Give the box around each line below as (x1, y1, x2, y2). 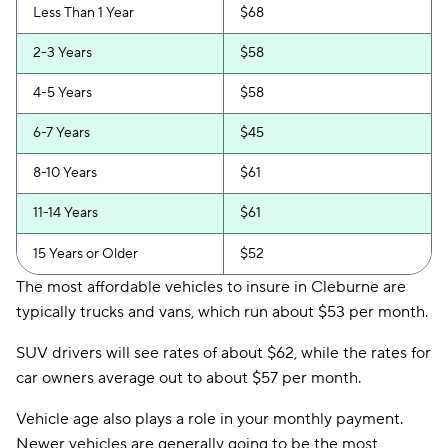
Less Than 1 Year (33, 4, 134, 22)
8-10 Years (33, 164, 97, 182)
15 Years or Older (33, 245, 138, 263)
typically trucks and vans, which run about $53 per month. (16, 302, 428, 322)
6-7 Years (33, 124, 90, 142)
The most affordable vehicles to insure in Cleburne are (16, 277, 406, 297)
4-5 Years (33, 84, 92, 102)
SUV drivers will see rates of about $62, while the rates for (16, 343, 431, 363)
